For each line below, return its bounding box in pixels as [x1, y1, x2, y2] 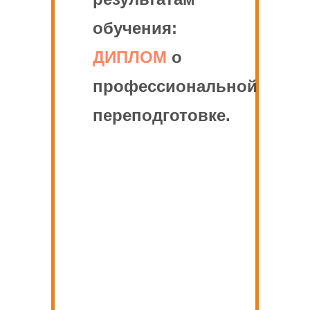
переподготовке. [93, 105, 230, 125]
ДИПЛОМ [93, 47, 167, 66]
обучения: [93, 18, 177, 37]
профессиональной [93, 76, 257, 95]
